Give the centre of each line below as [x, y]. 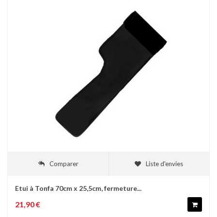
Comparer [64, 163]
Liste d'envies [164, 163]
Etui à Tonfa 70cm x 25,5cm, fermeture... [78, 188]
